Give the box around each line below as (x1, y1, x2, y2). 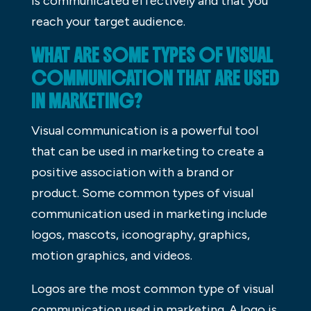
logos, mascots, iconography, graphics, (31, 226, 250, 242)
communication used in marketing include (31, 205, 267, 221)
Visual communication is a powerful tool (31, 122, 258, 138)
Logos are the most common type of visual (31, 280, 274, 296)
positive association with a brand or (31, 164, 234, 180)
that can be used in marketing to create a (31, 143, 264, 159)
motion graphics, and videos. (31, 247, 192, 263)
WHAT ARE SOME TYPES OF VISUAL (31, 43, 273, 67)
